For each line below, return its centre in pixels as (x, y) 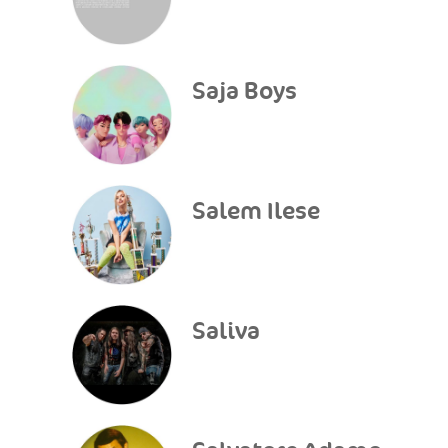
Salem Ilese (256, 211)
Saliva (226, 331)
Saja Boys (244, 91)
